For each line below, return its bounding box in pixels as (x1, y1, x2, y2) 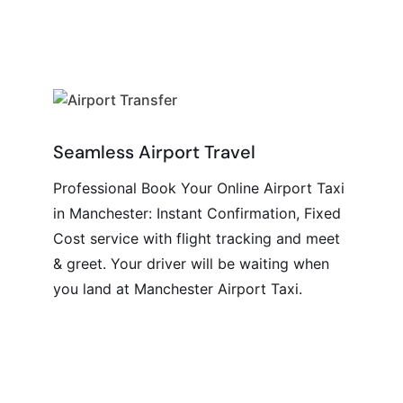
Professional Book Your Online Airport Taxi (53, 179, 345, 197)
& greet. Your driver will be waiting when (53, 255, 330, 273)
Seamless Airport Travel (53, 140, 256, 164)
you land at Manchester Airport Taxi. (53, 280, 303, 298)
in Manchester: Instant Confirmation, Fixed (53, 204, 342, 222)
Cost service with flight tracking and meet (53, 229, 341, 247)
